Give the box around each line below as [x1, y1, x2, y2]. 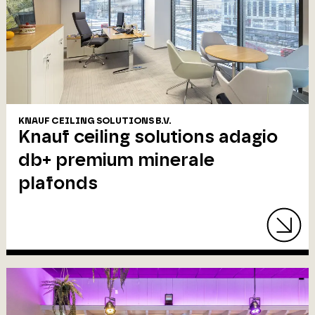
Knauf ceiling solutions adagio [18, 127, 278, 146]
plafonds [18, 174, 98, 193]
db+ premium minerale [18, 150, 215, 169]
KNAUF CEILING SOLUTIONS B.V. [18, 116, 172, 126]
